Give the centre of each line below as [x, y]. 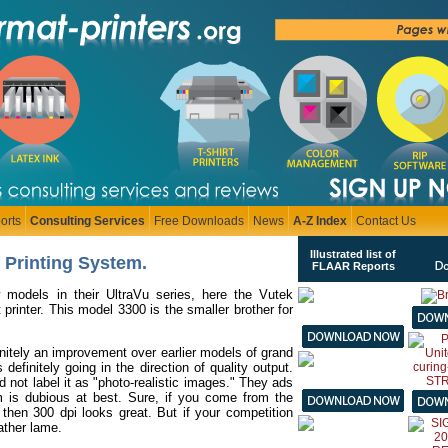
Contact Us [386, 221]
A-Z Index [320, 221]
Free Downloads [199, 221]
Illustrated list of [353, 254]
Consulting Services [87, 221]
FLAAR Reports [353, 266]
